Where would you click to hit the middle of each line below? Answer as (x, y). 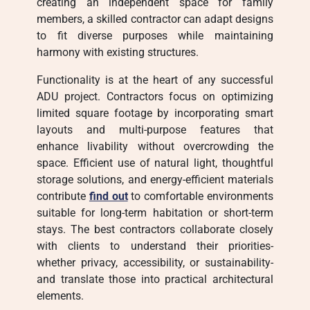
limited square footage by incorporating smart (155, 113)
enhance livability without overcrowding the (155, 146)
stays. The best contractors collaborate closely (155, 229)
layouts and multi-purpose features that (155, 130)
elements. (61, 296)
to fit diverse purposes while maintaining (155, 36)
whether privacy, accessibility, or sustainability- (155, 263)
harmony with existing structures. (118, 52)
